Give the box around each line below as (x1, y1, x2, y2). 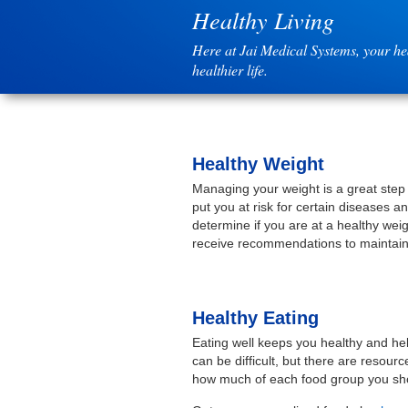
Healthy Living (192, 4, 335, 36)
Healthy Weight (192, 154, 325, 175)
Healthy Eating (192, 308, 320, 329)
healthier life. (192, 60, 269, 80)
